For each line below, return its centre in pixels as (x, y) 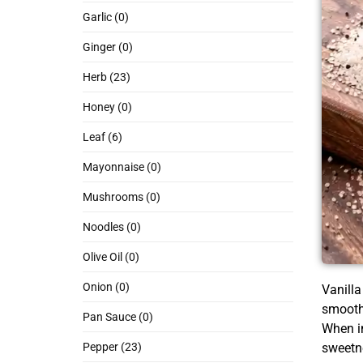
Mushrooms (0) (122, 197)
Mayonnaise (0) (122, 167)
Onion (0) (106, 287)
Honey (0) (107, 107)
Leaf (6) (102, 137)
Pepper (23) (112, 347)
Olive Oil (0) (111, 257)
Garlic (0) (106, 17)
